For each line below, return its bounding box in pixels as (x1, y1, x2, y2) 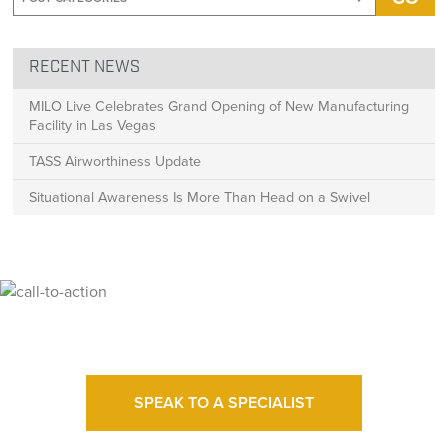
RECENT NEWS (29, 59, 141, 76)
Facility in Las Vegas (29, 113, 157, 136)
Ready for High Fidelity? (68, 328, 380, 358)
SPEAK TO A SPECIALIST (134, 390, 314, 414)
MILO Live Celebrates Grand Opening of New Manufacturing (29, 94, 410, 117)
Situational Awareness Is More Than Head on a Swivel (29, 185, 371, 208)
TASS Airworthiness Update (29, 149, 202, 172)
